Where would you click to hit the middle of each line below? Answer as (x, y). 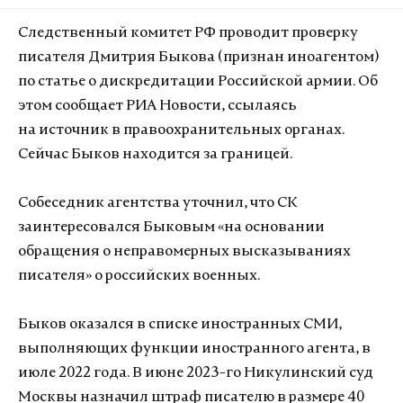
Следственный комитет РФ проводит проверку (188, 33)
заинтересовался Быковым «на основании (171, 228)
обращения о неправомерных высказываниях (184, 252)
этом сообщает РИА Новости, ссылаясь (157, 106)
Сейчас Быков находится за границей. (155, 155)
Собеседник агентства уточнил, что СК (158, 203)
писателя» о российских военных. (139, 276)
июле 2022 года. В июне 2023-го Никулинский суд (196, 373)
